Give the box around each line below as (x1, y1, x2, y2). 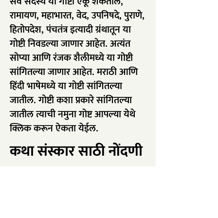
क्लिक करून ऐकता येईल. (10, 120, 98, 137)
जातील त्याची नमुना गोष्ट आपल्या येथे (10, 106, 135, 123)
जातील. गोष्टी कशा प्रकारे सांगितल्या (10, 92, 132, 109)
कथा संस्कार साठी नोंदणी (10, 139, 143, 163)
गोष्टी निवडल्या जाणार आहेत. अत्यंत (10, 36, 130, 52)
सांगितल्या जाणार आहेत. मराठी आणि (10, 64, 138, 80)
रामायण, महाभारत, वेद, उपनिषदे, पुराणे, (10, 7, 145, 24)
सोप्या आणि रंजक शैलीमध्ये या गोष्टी (10, 50, 133, 66)
